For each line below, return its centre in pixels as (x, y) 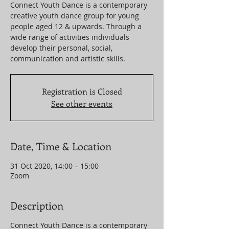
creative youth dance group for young (75, 16)
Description (37, 205)
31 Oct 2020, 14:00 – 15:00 (54, 166)
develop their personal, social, (61, 48)
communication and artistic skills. (68, 59)
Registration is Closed (82, 91)
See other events (82, 104)
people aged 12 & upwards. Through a (76, 26)
